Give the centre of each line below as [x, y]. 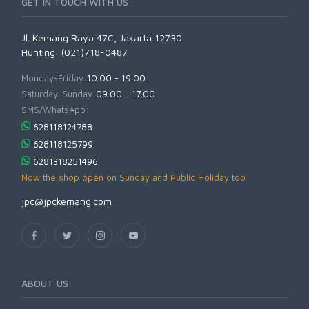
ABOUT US [45, 283]
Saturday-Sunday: [59, 93]
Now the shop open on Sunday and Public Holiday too [133, 177]
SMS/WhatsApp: [55, 109]
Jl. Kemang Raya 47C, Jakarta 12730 [102, 37]
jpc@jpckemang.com [67, 201]
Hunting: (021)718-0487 [74, 52]
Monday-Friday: [54, 78]
